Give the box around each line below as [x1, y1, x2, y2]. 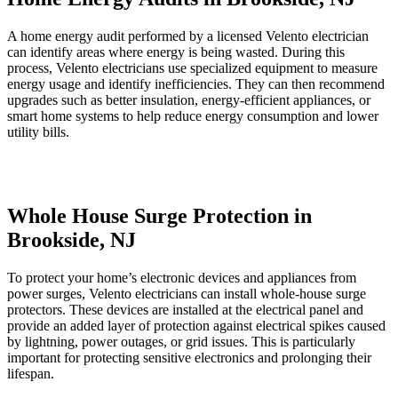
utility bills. [7, 123, 69, 139]
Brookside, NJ [7, 227, 136, 251]
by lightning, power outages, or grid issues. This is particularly [7, 333, 355, 349]
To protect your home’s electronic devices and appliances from [7, 269, 356, 285]
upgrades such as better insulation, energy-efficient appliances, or [7, 92, 370, 107]
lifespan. [7, 365, 54, 381]
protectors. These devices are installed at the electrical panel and [7, 301, 363, 317]
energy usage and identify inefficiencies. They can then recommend [7, 76, 385, 92]
